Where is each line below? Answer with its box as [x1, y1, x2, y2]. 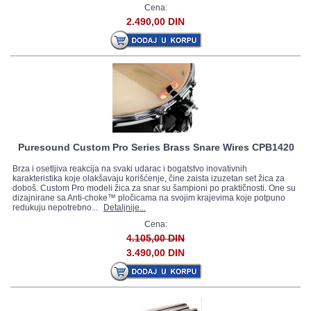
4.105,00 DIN [126, 233, 185, 244]
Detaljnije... [103, 203, 146, 212]
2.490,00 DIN [126, 16, 185, 27]
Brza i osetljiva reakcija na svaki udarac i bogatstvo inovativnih [12, 164, 247, 174]
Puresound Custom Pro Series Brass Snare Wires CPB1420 [18, 142, 297, 153]
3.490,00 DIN [126, 247, 185, 258]
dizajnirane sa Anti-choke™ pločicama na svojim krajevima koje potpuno [12, 193, 285, 203]
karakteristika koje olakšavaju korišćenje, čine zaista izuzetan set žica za [12, 174, 285, 183]
